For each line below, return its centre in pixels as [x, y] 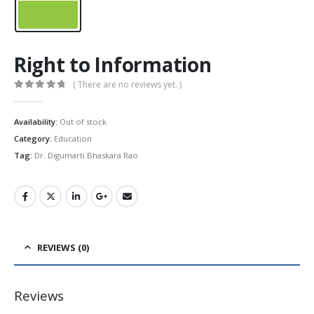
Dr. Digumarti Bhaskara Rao [86, 155]
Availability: [37, 122]
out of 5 [48, 96]
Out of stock [83, 122]
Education [73, 138]
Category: [34, 138]
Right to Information [113, 64]
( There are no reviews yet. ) [128, 84]
